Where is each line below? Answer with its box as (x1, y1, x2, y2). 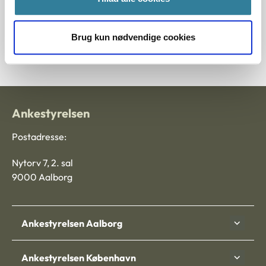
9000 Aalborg (12, 171, 72, 183)
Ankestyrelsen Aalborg (21, 217, 122, 229)
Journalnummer (21, 11, 90, 23)
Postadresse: (12, 131, 66, 143)
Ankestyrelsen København (21, 251, 136, 264)
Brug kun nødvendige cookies (71, 32, 195, 43)
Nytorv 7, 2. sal (12, 157, 73, 169)
